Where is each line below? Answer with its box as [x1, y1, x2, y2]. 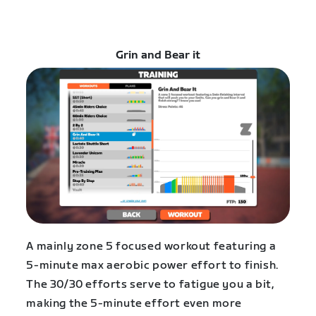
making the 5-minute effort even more [26, 297, 242, 311]
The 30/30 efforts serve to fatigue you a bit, [26, 278, 274, 292]
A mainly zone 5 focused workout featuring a [26, 240, 276, 254]
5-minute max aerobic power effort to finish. [26, 259, 279, 273]
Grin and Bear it [115, 48, 201, 62]
